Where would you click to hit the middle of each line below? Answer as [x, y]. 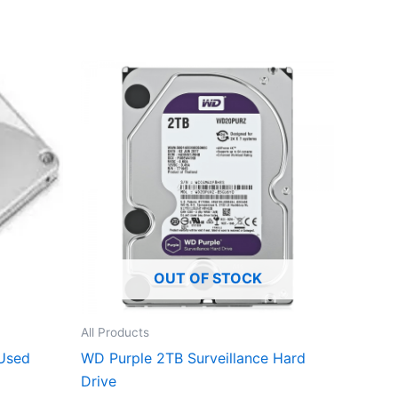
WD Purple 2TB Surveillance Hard [193, 358]
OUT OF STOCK [207, 278]
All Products [115, 332]
